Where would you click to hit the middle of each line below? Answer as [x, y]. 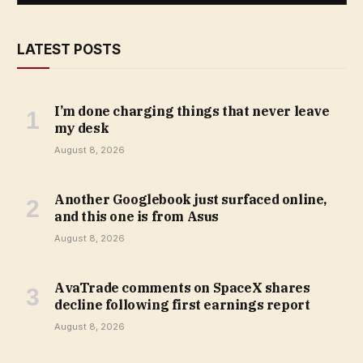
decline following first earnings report [182, 304]
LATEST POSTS [69, 49]
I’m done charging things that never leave [192, 111]
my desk [82, 128]
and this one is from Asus [137, 216]
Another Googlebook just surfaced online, [191, 199]
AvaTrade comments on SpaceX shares [182, 287]
